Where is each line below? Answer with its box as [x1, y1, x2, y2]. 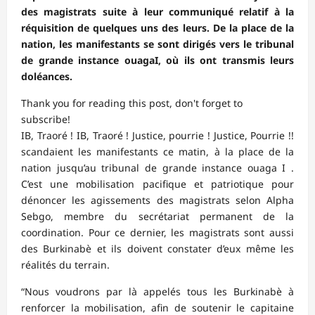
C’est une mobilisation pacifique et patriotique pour [21, 177, 294, 191]
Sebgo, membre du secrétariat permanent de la [21, 210, 294, 224]
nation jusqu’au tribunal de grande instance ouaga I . [21, 161, 294, 175]
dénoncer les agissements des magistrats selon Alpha [21, 193, 294, 207]
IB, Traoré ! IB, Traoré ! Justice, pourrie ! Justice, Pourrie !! [21, 129, 294, 143]
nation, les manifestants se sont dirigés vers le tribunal [21, 37, 294, 51]
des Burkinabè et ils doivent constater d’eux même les [21, 242, 294, 256]
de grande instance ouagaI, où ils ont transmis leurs [21, 53, 294, 67]
